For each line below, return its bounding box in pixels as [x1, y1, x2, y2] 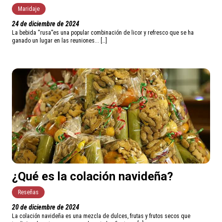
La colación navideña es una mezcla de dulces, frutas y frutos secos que [12, 213, 190, 220]
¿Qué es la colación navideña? [12, 169, 173, 184]
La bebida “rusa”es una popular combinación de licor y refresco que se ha [12, 29, 194, 37]
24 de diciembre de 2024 [12, 20, 79, 28]
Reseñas [18, 189, 39, 196]
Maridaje [18, 5, 40, 13]
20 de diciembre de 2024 [12, 203, 79, 212]
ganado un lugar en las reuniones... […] [12, 37, 107, 45]
